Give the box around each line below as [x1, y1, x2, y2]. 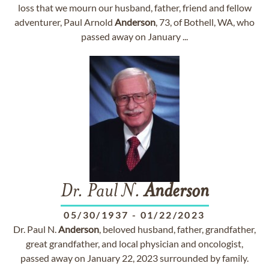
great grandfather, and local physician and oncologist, [26, 238, 243, 249]
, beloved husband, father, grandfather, [99, 223, 256, 235]
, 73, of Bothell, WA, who [156, 16, 255, 28]
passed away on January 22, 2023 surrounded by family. [20, 252, 249, 264]
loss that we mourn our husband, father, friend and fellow [17, 2, 252, 13]
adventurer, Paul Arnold [14, 16, 115, 28]
